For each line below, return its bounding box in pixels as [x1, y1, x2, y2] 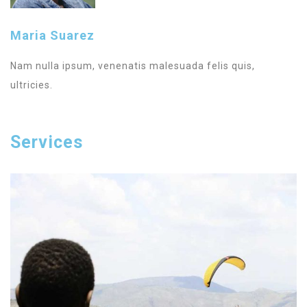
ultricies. [10, 79, 53, 90]
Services [10, 132, 83, 152]
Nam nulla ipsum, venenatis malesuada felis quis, [10, 60, 255, 71]
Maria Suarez [10, 27, 95, 42]
